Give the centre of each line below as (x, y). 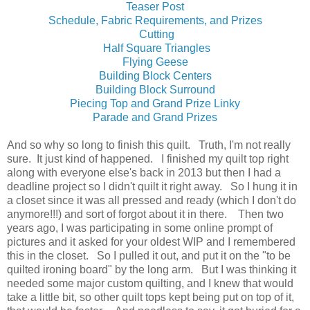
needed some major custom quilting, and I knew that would (150, 283)
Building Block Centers (155, 75)
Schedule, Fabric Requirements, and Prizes (155, 20)
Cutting (155, 34)
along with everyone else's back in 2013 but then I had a (144, 172)
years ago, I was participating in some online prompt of (140, 228)
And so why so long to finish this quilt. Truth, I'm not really (149, 145)
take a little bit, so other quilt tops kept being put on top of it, (151, 297)
